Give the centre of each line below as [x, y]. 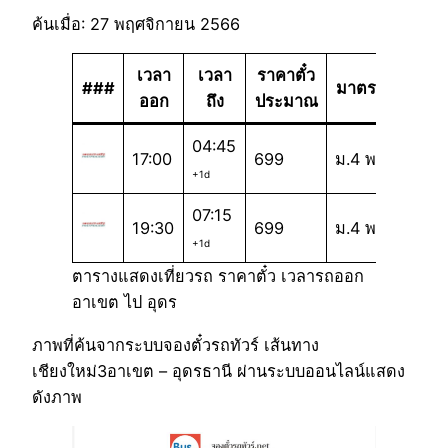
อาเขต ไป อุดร [124, 302]
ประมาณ [286, 101]
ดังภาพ [57, 396]
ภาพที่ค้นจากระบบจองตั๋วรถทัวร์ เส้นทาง [175, 344]
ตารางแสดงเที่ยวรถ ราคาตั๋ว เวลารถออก [218, 276]
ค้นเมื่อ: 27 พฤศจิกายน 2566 [136, 24]
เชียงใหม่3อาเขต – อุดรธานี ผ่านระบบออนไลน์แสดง [218, 370]
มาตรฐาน [370, 88]
